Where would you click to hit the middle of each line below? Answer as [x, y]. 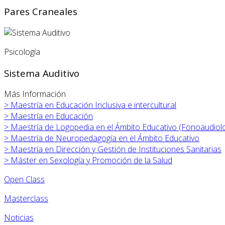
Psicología [22, 51]
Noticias [19, 218]
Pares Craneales [41, 12]
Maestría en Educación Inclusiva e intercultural [93, 105]
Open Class [24, 180]
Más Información [35, 94]
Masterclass [26, 199]
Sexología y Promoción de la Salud [111, 160]
